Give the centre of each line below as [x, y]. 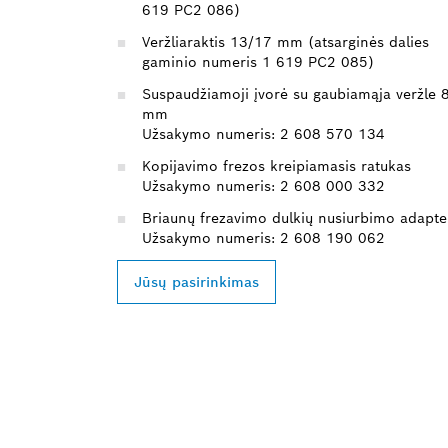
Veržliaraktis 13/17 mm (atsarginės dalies [285, 41]
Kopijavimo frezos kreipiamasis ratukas [276, 165]
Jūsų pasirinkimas [196, 281]
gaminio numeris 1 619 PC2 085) [258, 61]
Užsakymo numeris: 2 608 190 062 [263, 237]
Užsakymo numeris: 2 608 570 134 [263, 133]
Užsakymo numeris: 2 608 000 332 [263, 185]
